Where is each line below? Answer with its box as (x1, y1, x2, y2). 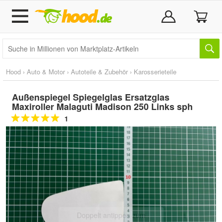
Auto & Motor (27, 67, 65, 76)
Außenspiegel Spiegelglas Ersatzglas (12, 91, 169, 104)
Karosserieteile (134, 67, 176, 76)
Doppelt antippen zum (76, 210, 146, 220)
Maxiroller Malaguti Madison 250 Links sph (12, 100, 193, 113)
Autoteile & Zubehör (71, 67, 128, 76)
